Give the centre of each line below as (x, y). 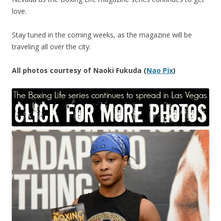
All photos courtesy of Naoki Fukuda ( (79, 70)
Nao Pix (160, 70)
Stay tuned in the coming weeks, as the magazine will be (102, 35)
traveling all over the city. (51, 46)
